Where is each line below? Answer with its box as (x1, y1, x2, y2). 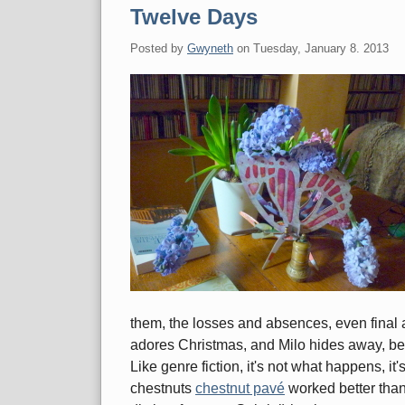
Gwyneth (187, 42, 233, 56)
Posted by (130, 42, 187, 56)
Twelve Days (130, 5, 258, 30)
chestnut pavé (195, 381, 285, 397)
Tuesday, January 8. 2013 (253, 42, 389, 56)
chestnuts (130, 381, 195, 397)
